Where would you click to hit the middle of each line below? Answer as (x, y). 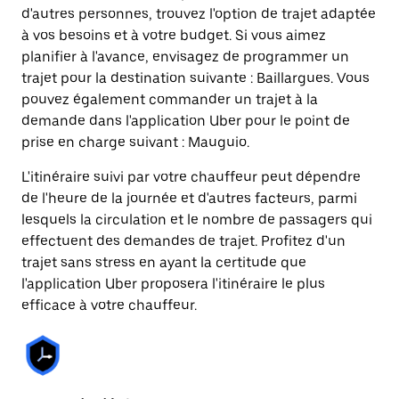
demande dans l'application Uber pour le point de (186, 121)
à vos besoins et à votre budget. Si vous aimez (174, 35)
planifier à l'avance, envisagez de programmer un (185, 57)
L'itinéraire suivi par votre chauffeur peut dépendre (191, 177)
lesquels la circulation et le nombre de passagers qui (197, 220)
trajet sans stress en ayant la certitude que (164, 262)
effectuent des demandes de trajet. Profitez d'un (183, 241)
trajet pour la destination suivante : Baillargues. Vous (195, 78)
